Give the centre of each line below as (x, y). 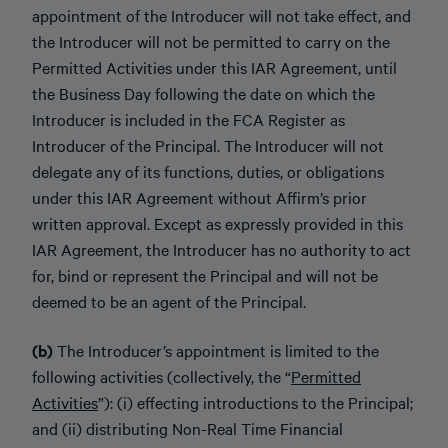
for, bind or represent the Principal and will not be (205, 275)
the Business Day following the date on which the (203, 93)
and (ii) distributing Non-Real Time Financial (187, 427)
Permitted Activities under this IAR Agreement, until (214, 67)
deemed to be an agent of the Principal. (169, 301)
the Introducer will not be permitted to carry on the (211, 41)
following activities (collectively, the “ (161, 375)
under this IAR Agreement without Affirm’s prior (199, 197)
